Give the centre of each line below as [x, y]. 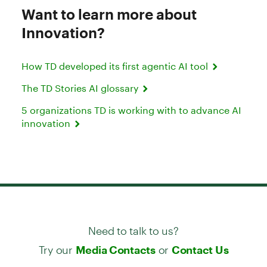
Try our [57, 244]
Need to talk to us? [133, 225]
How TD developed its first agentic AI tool [116, 66]
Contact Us [200, 249]
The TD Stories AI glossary [81, 88]
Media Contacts [115, 249]
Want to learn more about [109, 14]
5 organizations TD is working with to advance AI [131, 110]
